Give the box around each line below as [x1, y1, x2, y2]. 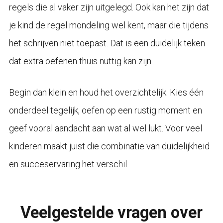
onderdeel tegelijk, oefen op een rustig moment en [8, 105, 202, 116]
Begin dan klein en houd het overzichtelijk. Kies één [8, 87, 204, 98]
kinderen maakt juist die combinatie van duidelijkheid [8, 141, 210, 152]
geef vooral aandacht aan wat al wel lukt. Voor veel [8, 123, 202, 134]
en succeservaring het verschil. [8, 159, 128, 170]
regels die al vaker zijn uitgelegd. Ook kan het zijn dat [8, 2, 209, 13]
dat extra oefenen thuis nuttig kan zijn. [8, 56, 153, 67]
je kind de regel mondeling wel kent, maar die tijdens [8, 20, 209, 31]
